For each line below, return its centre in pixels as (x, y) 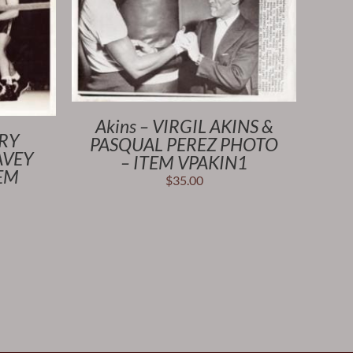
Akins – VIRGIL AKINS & (184, 126)
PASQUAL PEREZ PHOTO (184, 145)
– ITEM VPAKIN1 (184, 163)
